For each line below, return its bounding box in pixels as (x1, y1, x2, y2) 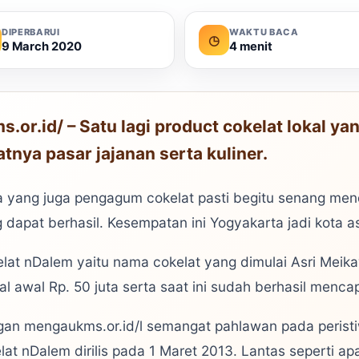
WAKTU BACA (229, 26, 299, 38)
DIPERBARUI (2, 26, 60, 38)
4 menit (229, 38, 272, 54)
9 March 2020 (2, 38, 82, 54)
